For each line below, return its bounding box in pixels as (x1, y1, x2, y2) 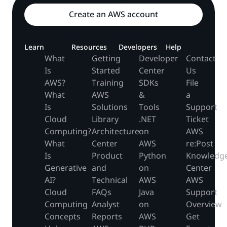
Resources (71, 42, 107, 53)
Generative (45, 162, 87, 174)
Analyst (92, 198, 120, 211)
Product (92, 149, 123, 162)
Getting (92, 52, 121, 65)
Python (139, 149, 166, 162)
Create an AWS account (69, 8, 158, 21)
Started (92, 64, 120, 77)
